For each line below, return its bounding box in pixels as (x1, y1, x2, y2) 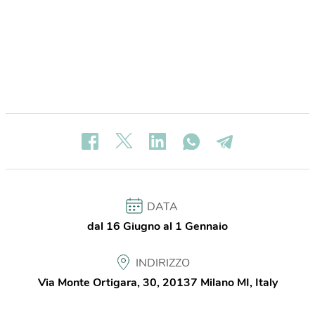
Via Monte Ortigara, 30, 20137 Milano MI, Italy (37, 275, 278, 290)
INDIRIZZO (135, 255, 190, 271)
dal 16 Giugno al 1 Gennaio (87, 219, 228, 234)
